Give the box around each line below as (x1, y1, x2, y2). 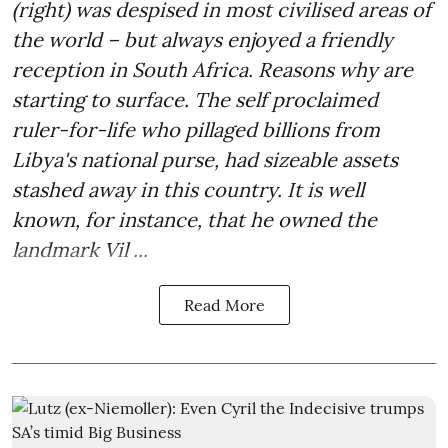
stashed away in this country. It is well (12, 176, 364, 202)
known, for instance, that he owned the (12, 206, 377, 232)
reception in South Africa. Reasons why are (12, 56, 413, 82)
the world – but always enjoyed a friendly (12, 26, 393, 52)
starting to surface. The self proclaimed (12, 86, 378, 112)
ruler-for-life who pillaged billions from (12, 116, 380, 142)
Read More (183, 294, 265, 315)
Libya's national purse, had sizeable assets (12, 146, 398, 172)
